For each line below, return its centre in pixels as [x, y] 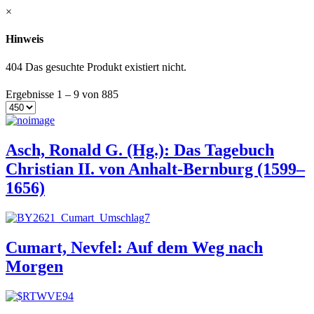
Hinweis [25, 39]
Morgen [34, 266]
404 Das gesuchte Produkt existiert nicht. [96, 67]
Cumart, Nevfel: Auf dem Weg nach [134, 247]
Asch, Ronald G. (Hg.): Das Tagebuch [140, 150]
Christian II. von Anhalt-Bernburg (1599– [155, 169]
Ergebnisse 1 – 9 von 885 [62, 94]
